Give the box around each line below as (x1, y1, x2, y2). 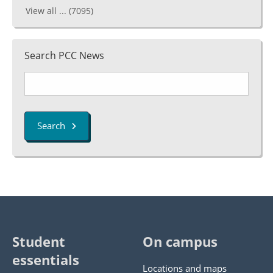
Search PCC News (24, 49, 104, 62)
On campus (143, 233, 218, 250)
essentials (12, 251, 79, 269)
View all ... (26, 5, 69, 16)
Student (12, 233, 65, 250)
